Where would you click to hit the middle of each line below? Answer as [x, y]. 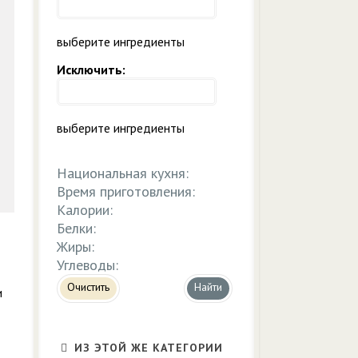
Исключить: [91, 70]
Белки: [76, 228]
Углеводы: [88, 265]
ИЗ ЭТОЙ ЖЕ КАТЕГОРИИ [147, 348]
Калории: [85, 210]
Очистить [88, 287]
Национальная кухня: [123, 173]
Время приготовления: [126, 191]
